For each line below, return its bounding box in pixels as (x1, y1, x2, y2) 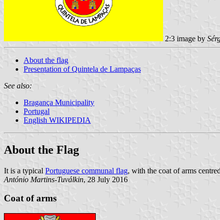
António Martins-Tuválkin (4, 175, 83, 184)
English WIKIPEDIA (24, 115, 91, 124)
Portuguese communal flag (45, 166, 128, 175)
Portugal (24, 107, 50, 115)
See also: (4, 81, 32, 90)
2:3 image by (163, 34, 207, 43)
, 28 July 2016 (83, 175, 128, 184)
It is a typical (4, 166, 45, 175)
